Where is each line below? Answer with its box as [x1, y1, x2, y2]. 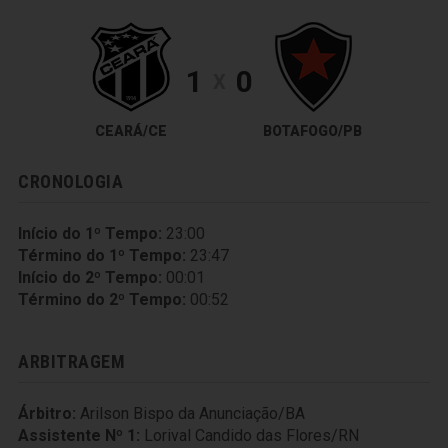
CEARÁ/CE [95, 123, 167, 139]
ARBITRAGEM [18, 351, 126, 372]
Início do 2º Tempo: [18, 268, 162, 287]
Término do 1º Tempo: [18, 246, 186, 265]
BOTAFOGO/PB [263, 123, 362, 139]
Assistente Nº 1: [18, 426, 140, 445]
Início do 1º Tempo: [18, 224, 162, 243]
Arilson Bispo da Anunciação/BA [80, 404, 305, 423]
